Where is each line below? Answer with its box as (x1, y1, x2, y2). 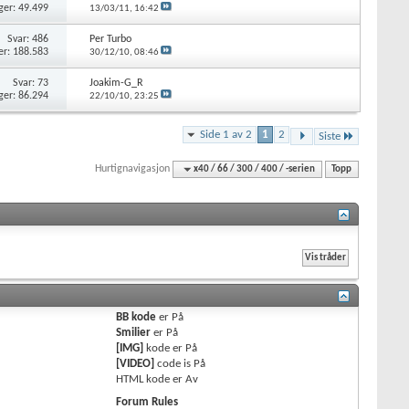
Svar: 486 (7, 33, 49, 45)
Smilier (116, 326, 152, 339)
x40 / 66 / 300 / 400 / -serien (194, 163, 316, 174)
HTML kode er (116, 372, 186, 385)
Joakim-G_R (89, 77, 143, 89)
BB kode (116, 310, 157, 323)
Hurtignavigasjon (95, 163, 171, 174)
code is (154, 357, 194, 370)
